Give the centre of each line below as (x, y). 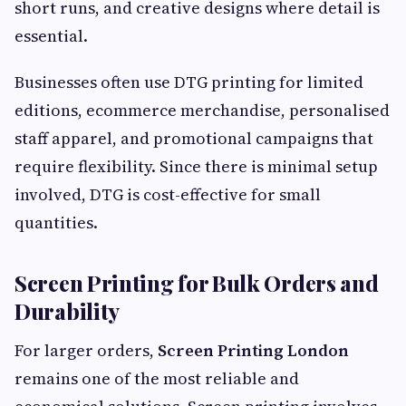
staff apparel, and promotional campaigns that (194, 138)
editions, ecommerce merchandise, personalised (202, 110)
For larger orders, (86, 350)
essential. (51, 35)
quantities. (56, 222)
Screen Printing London (253, 350)
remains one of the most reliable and (157, 378)
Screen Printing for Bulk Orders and (197, 282)
